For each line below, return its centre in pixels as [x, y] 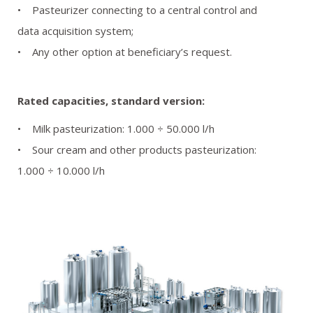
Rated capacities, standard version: [111, 101]
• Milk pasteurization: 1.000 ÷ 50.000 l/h [116, 129]
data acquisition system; [75, 31]
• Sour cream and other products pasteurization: [137, 150]
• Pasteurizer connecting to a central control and [137, 10]
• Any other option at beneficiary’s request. [125, 52]
